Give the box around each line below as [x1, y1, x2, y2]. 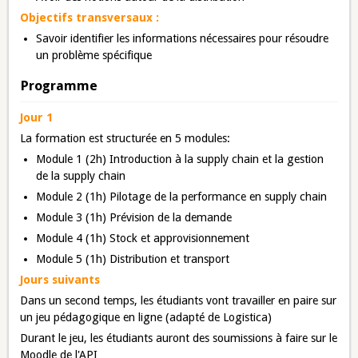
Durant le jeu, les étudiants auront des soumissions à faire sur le [20, 331, 338, 344]
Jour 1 [20, 110, 54, 124]
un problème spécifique [36, 49, 153, 62]
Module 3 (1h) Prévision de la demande [36, 210, 233, 224]
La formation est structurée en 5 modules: [20, 131, 231, 145]
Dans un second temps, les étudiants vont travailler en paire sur [20, 293, 337, 307]
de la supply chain [36, 169, 126, 182]
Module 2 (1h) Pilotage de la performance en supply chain [36, 189, 328, 203]
